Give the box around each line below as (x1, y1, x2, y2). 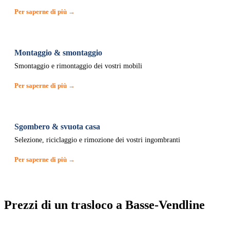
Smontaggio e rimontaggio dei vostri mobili (14, 62, 142, 70)
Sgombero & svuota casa (14, 122, 100, 131)
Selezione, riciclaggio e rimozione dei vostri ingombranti (14, 136, 180, 144)
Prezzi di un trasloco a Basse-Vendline (4, 198, 205, 212)
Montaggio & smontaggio (14, 48, 102, 57)
